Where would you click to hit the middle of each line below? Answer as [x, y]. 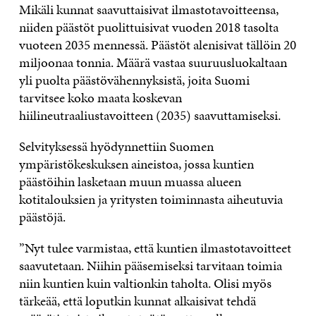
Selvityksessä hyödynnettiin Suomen [116, 146]
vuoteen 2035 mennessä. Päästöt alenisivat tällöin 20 [157, 44]
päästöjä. [42, 217]
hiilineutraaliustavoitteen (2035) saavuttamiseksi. [150, 115]
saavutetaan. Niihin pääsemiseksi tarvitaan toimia [150, 265]
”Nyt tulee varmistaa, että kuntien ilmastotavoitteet [155, 248]
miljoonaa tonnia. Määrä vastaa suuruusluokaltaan [153, 62]
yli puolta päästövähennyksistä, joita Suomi [134, 80]
